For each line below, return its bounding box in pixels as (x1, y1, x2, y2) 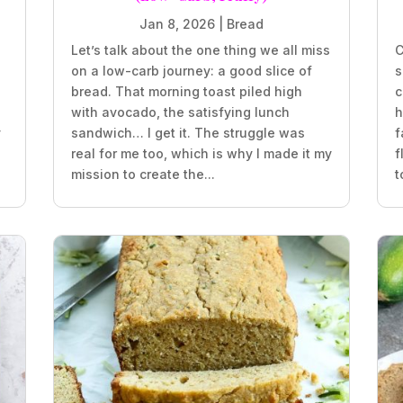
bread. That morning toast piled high (70, 83, 302, 99)
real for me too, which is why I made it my (70, 145, 332, 161)
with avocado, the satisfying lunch (70, 103, 290, 120)
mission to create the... (70, 166, 215, 182)
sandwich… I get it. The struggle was (70, 124, 305, 140)
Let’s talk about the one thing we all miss (70, 41, 330, 58)
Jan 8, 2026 (139, 15, 215, 31)
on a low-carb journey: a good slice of (70, 62, 312, 78)
